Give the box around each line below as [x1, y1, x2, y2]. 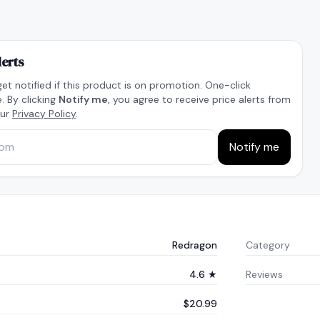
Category [246, 239, 290, 251]
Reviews [246, 268, 283, 281]
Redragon [172, 239, 217, 251]
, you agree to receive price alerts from [108, 93, 291, 106]
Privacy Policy [12, 107, 76, 120]
